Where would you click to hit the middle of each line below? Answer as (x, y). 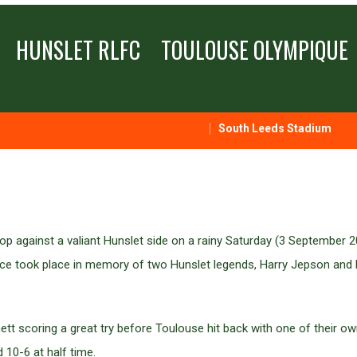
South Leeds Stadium (275, 128)
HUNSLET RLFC (78, 50)
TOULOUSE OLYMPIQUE (254, 50)
